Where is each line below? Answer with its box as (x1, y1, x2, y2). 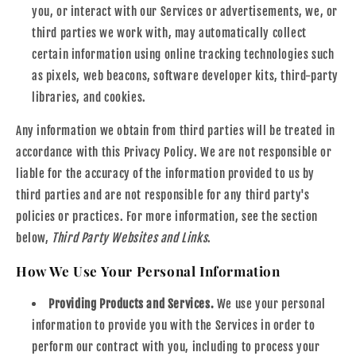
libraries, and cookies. (32, 89, 146, 105)
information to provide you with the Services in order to (32, 317, 315, 333)
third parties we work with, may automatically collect (32, 25, 307, 41)
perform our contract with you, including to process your (32, 339, 320, 354)
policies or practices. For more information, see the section (16, 208, 319, 224)
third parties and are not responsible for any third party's (16, 187, 310, 203)
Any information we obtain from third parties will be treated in (16, 122, 335, 138)
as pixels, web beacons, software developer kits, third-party (32, 68, 339, 83)
